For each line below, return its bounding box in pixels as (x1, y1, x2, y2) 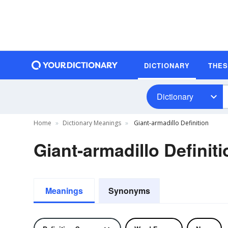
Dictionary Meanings (63, 119, 121, 127)
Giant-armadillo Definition (132, 119, 209, 127)
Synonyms (108, 185, 150, 196)
